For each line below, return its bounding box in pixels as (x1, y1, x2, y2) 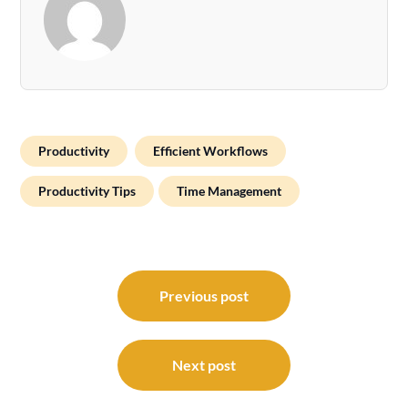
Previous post (159, 286, 249, 304)
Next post (172, 355, 236, 373)
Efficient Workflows (153, 142, 269, 158)
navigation (19, 286, 123, 319)
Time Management (177, 182, 282, 199)
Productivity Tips (38, 182, 137, 199)
